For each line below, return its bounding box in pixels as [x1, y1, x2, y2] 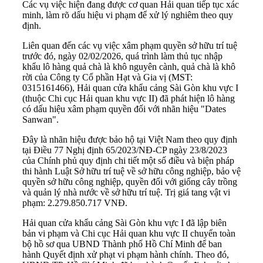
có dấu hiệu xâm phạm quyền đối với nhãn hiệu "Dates [22, 104, 226, 114]
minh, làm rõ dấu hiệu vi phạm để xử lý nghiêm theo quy [22, 10, 233, 21]
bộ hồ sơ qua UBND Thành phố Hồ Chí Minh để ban [22, 239, 222, 249]
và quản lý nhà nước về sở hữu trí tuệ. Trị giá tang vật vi [22, 187, 230, 198]
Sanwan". [22, 114, 59, 125]
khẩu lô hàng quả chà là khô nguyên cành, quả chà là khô [22, 62, 235, 72]
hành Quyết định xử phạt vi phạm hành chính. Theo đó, [22, 249, 229, 260]
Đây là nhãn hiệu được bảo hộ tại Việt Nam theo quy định [22, 134, 237, 145]
